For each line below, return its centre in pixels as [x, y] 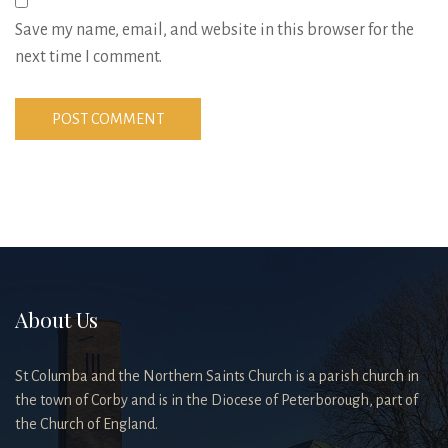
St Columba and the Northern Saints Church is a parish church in [217, 375]
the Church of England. [86, 423]
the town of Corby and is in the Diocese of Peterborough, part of [216, 399]
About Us [56, 319]
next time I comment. [88, 57]
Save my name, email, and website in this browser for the [214, 30]
